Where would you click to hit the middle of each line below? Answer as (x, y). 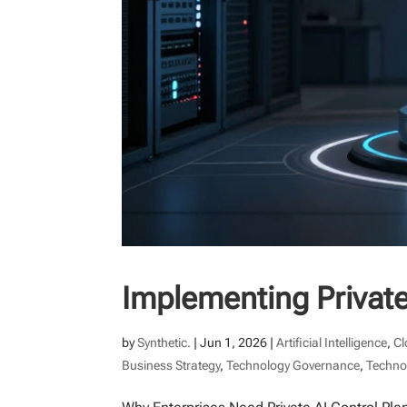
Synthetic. (164, 342)
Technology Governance (293, 365)
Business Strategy (171, 365)
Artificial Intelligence (332, 342)
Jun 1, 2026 (234, 342)
